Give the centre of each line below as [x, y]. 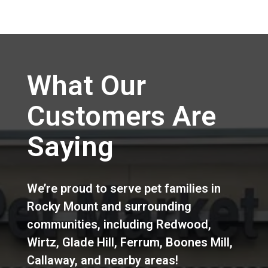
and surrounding [144, 206]
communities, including [91, 224]
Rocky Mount [62, 206]
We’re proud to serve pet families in [124, 188]
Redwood [182, 224]
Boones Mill [197, 242]
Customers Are [121, 115]
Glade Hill [88, 242]
